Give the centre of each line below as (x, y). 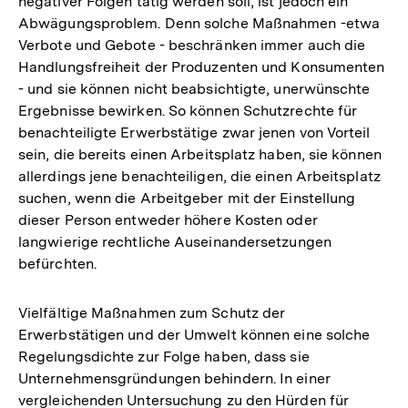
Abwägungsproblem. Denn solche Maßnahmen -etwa (199, 24)
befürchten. (57, 264)
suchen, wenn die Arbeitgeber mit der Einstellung (187, 199)
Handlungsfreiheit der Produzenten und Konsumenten (202, 67)
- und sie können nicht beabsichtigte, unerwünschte (194, 89)
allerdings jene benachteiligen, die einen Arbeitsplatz (199, 177)
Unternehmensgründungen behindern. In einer (174, 379)
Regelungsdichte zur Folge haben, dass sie (164, 357)
